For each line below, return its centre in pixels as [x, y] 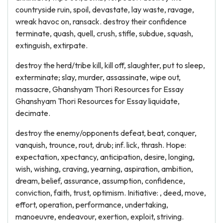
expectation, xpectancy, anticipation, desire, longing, [105, 157]
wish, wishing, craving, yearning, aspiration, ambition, [104, 169]
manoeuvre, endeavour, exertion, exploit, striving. [100, 217]
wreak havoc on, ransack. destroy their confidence [101, 21]
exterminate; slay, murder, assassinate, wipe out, [98, 77]
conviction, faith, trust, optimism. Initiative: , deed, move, [111, 193]
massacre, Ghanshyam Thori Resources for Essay [100, 89]
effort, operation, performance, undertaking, [92, 205]
